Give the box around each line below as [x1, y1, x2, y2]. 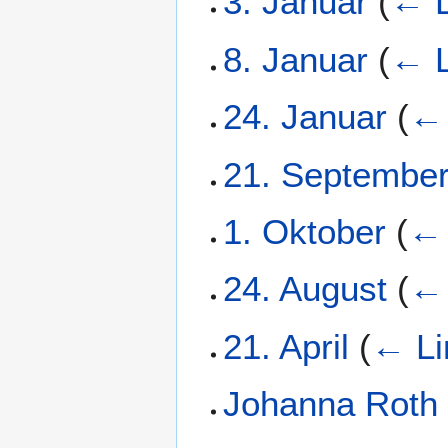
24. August [223, 269, 388, 309]
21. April [223, 326, 350, 366]
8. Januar [223, 39, 369, 79]
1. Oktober [223, 212, 387, 251]
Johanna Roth [223, 384, 439, 424]
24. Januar [223, 97, 388, 137]
